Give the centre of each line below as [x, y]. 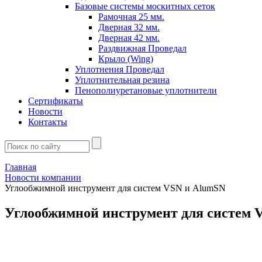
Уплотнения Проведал [120, 69]
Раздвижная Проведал [142, 48]
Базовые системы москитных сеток [145, 6]
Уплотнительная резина [122, 80]
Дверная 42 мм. [129, 38]
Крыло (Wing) [126, 59]
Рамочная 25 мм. [131, 17]
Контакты [48, 122]
